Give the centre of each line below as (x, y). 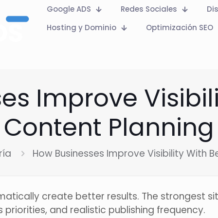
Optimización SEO (179, 27)
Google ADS (69, 9)
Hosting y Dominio (81, 27)
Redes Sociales (149, 9)
